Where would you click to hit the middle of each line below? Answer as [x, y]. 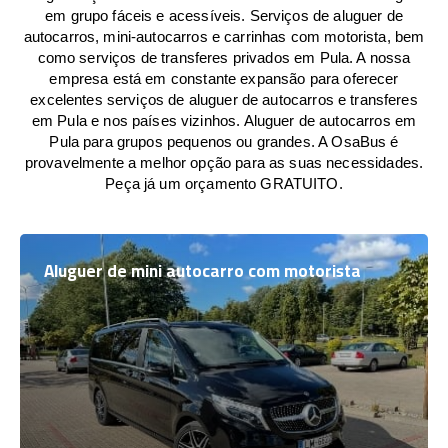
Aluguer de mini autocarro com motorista [202, 271]
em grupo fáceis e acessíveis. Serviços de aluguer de [224, 15]
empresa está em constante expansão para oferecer [224, 78]
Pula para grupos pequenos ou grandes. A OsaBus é [224, 141]
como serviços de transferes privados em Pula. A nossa [224, 57]
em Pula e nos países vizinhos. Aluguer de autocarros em [224, 120]
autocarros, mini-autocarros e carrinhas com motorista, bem [224, 36]
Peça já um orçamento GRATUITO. [224, 183]
